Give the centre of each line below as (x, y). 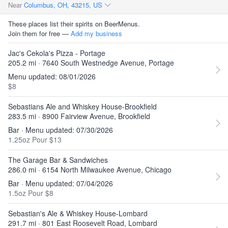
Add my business (96, 33)
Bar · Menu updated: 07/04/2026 (61, 183)
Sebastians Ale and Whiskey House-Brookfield (82, 106)
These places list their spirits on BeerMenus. (74, 24)
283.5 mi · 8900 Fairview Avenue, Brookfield (79, 116)
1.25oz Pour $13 (35, 139)
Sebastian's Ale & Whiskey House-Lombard (78, 213)
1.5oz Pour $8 (31, 193)
